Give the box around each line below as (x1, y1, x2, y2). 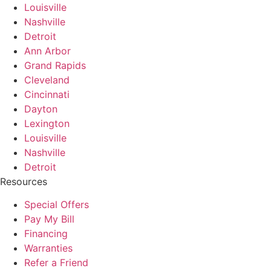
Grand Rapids (24, 59, 86, 71)
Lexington (24, 117, 70, 129)
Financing (24, 227, 68, 240)
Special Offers (24, 198, 89, 211)
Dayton (24, 102, 57, 115)
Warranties (24, 242, 73, 255)
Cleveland (24, 73, 70, 86)
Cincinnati (24, 88, 70, 100)
